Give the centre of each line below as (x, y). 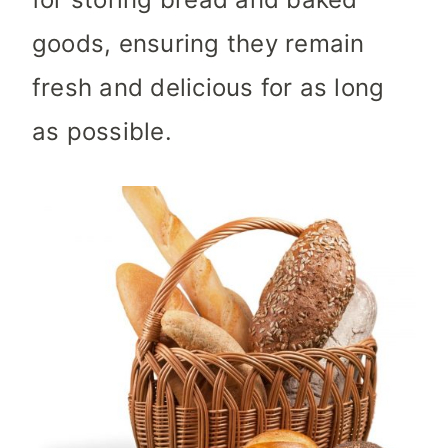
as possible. (102, 132)
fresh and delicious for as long (208, 88)
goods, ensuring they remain (198, 44)
